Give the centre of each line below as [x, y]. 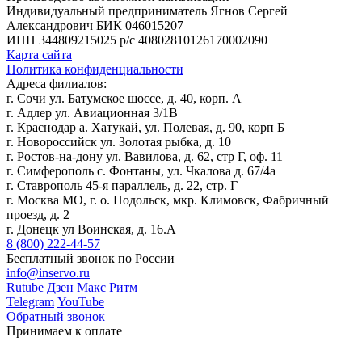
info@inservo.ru [48, 272]
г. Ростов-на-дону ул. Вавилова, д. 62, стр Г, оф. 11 [145, 156]
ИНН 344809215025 [61, 40]
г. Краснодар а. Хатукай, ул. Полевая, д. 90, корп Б [145, 127]
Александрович [50, 25]
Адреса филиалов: [57, 83]
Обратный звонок [56, 316]
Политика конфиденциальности [95, 69]
